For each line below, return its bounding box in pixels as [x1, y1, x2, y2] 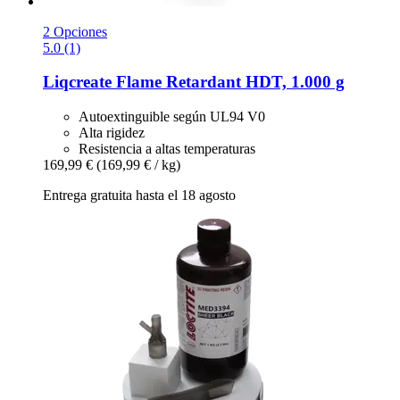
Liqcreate [43, 72, 112, 92]
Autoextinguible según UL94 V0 [79, 109, 265, 125]
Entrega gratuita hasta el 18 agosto [43, 187, 236, 204]
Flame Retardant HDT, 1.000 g [112, 72, 345, 92]
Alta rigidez [79, 125, 145, 141]
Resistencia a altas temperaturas [79, 141, 255, 157]
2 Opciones [43, 23, 107, 39]
